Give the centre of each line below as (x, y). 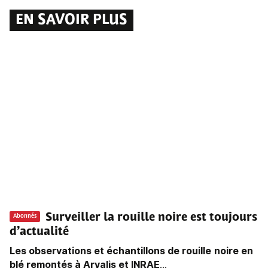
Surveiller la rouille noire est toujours (151, 218)
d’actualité (39, 232)
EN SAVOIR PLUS (71, 21)
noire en (234, 251)
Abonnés (25, 216)
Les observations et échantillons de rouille (110, 251)
